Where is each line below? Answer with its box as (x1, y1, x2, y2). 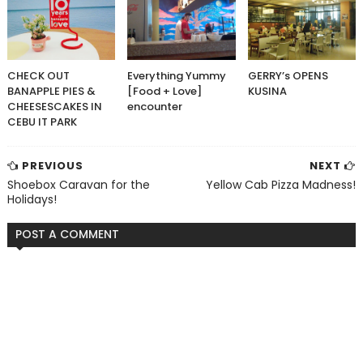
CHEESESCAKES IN (6, 99, 102, 114)
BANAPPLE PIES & (6, 83, 96, 99)
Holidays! (6, 191, 57, 207)
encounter (127, 99, 183, 114)
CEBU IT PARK (6, 114, 77, 130)
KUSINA (247, 83, 287, 99)
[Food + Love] (127, 83, 203, 99)
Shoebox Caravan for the (6, 177, 150, 193)
